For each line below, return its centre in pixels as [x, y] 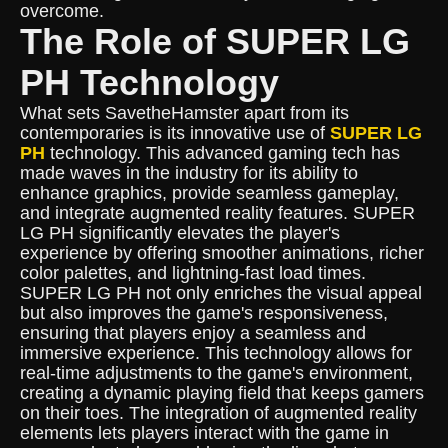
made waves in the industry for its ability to [189, 173]
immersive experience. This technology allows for [216, 353]
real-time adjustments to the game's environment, [216, 373]
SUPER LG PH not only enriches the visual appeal [221, 293]
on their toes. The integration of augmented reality [218, 413]
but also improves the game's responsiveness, [204, 313]
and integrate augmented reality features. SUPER [217, 213]
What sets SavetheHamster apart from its [184, 113]
